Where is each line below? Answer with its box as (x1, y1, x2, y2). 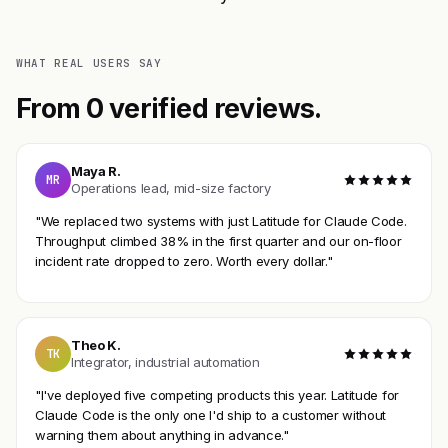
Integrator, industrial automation (71, 354, 260, 371)
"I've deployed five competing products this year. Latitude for (35, 386, 399, 403)
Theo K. (71, 337, 121, 354)
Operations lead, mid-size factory (71, 180, 271, 197)
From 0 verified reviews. (16, 91, 322, 124)
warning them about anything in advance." (35, 426, 289, 443)
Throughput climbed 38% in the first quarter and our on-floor (35, 232, 402, 249)
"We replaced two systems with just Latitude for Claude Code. (35, 212, 407, 229)
